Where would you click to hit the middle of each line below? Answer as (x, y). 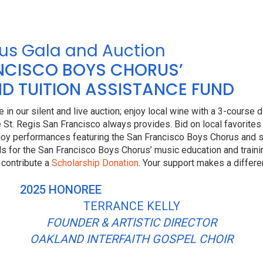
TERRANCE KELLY (131, 206)
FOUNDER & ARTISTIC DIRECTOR (131, 222)
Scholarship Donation (95, 163)
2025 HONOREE (61, 190)
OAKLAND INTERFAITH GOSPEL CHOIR (131, 239)
